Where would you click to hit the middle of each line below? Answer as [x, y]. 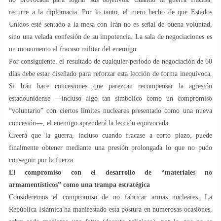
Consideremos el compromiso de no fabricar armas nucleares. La [110, 197]
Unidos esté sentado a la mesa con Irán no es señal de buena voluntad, [110, 24]
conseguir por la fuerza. [42, 160]
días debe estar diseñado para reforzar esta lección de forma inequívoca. [110, 74]
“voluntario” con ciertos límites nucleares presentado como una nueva [110, 110]
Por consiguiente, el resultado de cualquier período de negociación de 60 [110, 61]
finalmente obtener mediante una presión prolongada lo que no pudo [110, 147]
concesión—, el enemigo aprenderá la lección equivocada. [90, 123]
